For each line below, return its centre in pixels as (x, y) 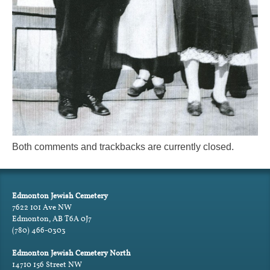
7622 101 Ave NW (42, 207)
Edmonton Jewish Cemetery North (71, 253)
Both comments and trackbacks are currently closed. (123, 146)
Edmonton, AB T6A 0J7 (52, 218)
